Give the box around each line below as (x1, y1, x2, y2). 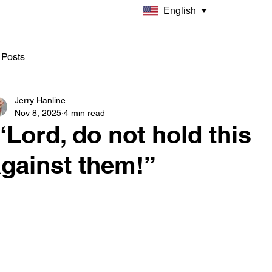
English (163, 5, 196, 16)
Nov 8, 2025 (15, 108, 61, 118)
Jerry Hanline (15, 95, 66, 105)
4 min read (64, 108, 105, 118)
